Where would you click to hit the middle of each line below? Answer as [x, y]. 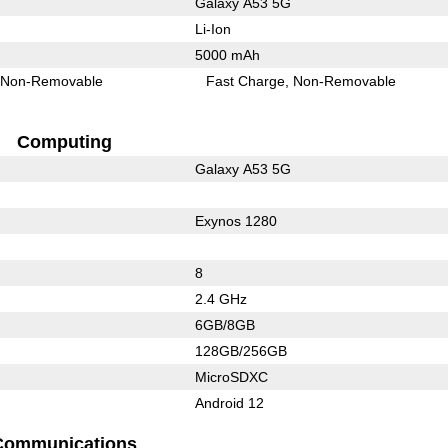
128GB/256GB [240, 350]
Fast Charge [246, 80]
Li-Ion [212, 28]
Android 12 [229, 402]
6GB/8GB [224, 324]
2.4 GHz [220, 298]
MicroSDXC [231, 376]
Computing [64, 141]
